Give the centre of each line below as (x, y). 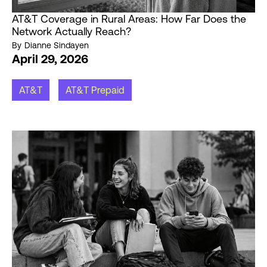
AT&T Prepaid (95, 90)
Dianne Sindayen (57, 46)
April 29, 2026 (50, 59)
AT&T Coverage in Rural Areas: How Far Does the (129, 19)
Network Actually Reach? (72, 32)
